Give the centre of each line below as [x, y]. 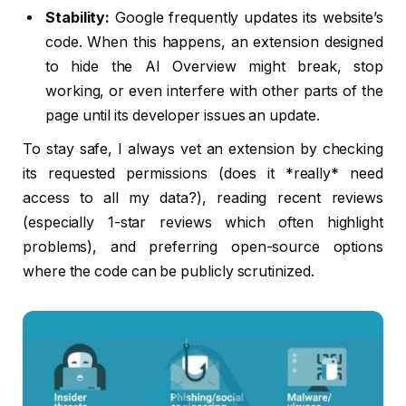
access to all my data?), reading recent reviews [203, 198]
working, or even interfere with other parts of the [214, 91]
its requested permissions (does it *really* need [203, 173]
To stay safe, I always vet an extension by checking [203, 149]
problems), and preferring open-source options [203, 246]
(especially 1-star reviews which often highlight [203, 222]
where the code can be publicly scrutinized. [169, 271]
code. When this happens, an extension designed [214, 42]
